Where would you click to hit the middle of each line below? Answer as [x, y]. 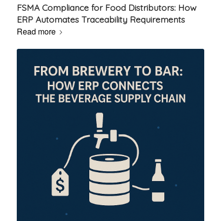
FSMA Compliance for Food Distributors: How [106, 8]
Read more [36, 32]
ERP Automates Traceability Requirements [101, 19]
